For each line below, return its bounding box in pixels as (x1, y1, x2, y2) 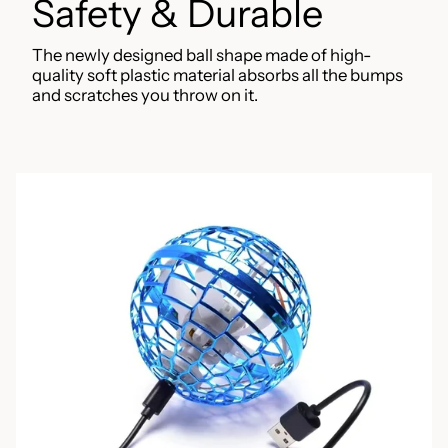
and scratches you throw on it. (32, 85, 258, 106)
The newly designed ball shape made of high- (32, 45, 371, 66)
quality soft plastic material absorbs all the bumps (32, 65, 403, 86)
